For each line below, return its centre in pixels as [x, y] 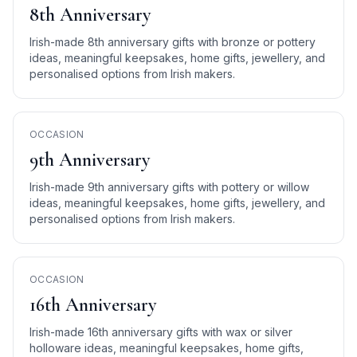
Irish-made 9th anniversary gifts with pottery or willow [169, 187]
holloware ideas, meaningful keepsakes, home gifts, [167, 348]
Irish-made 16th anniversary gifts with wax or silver [161, 332]
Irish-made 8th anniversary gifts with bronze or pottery [173, 42]
